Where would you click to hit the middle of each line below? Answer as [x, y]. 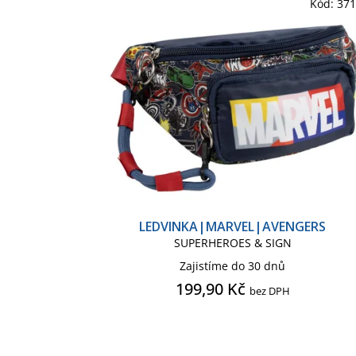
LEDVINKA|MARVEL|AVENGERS [233, 226]
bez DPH [269, 290]
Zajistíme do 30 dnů [233, 265]
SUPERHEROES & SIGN [232, 242]
